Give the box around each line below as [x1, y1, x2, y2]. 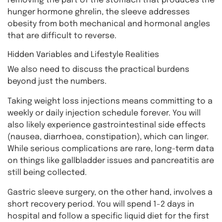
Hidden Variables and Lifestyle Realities [7, 51, 159, 59]
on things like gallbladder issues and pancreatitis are [7, 157, 214, 165]
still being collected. [7, 168, 87, 177]
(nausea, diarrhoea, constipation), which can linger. [7, 133, 209, 141]
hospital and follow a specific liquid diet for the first [7, 212, 209, 221]
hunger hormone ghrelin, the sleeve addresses [7, 8, 190, 16]
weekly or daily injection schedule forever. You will [7, 109, 201, 117]
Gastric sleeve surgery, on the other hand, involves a [7, 188, 213, 197]
